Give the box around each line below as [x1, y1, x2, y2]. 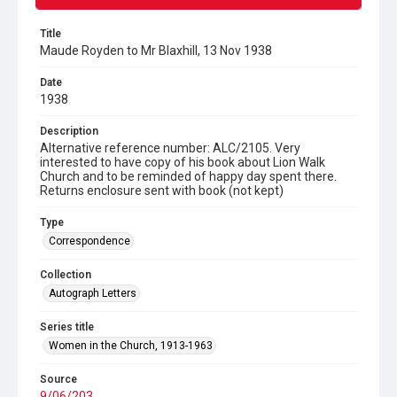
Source [40, 373, 77, 385]
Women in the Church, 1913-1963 [49, 339, 213, 352]
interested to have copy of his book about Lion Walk [40, 155, 325, 169]
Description [40, 125, 98, 137]
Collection [40, 269, 91, 281]
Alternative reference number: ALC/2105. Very [40, 141, 300, 155]
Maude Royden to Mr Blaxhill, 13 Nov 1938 [40, 43, 272, 58]
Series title [40, 321, 94, 333]
